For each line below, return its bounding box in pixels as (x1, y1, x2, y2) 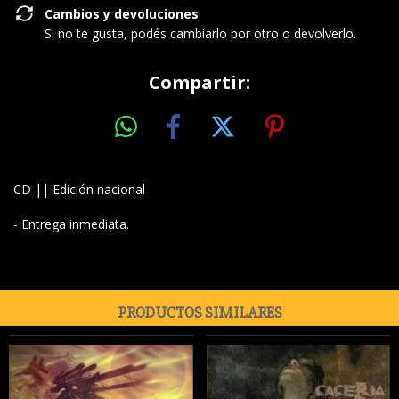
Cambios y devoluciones (45, 5, 199, 22)
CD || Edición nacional (13, 180, 145, 198)
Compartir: (149, 70, 250, 94)
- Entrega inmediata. (13, 215, 129, 232)
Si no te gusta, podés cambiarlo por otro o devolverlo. (45, 25, 356, 42)
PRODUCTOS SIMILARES (117, 302, 282, 322)
